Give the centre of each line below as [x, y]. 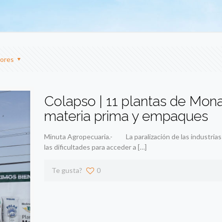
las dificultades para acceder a [90, 147]
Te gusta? [67, 170]
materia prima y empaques [126, 116]
